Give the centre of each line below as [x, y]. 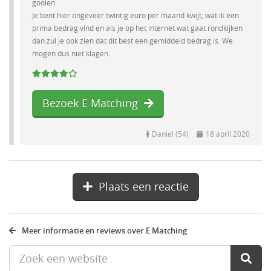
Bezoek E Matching [90, 103]
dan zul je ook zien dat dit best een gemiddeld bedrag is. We [132, 41]
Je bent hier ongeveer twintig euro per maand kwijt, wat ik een [135, 16]
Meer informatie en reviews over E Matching [104, 231]
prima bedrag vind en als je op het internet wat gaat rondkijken [137, 28]
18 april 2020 [228, 134]
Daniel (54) [171, 134]
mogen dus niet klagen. [71, 54]
